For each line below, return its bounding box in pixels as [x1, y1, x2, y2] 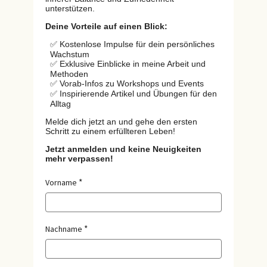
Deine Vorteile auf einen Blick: [45, 21, 167, 31]
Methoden [50, 69, 88, 79]
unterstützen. [45, 3, 95, 13]
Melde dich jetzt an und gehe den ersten [45, 116, 197, 126]
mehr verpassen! [45, 153, 113, 163]
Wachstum [50, 49, 89, 59]
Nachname [45, 223, 82, 234]
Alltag [50, 98, 71, 108]
